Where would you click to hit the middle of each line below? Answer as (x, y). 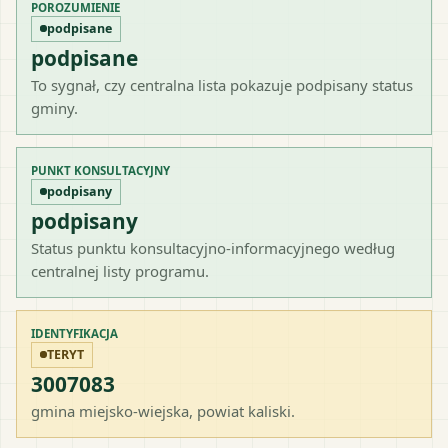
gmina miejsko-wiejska (110, 410)
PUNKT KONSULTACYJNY (100, 170)
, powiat (218, 410)
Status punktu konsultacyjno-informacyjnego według (213, 247)
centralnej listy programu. (120, 270)
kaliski (269, 410)
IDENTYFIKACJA (74, 333)
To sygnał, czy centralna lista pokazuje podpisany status (222, 84)
